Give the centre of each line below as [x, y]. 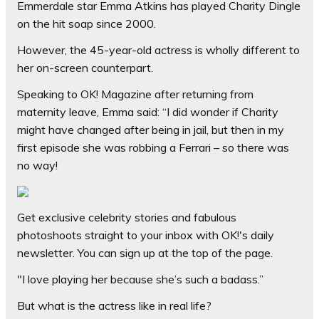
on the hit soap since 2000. [87, 24]
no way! [37, 166]
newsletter [45, 253]
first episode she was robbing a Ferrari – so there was [153, 148]
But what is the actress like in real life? [114, 306]
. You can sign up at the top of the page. [173, 253]
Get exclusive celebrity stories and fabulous [127, 218]
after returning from [203, 94]
